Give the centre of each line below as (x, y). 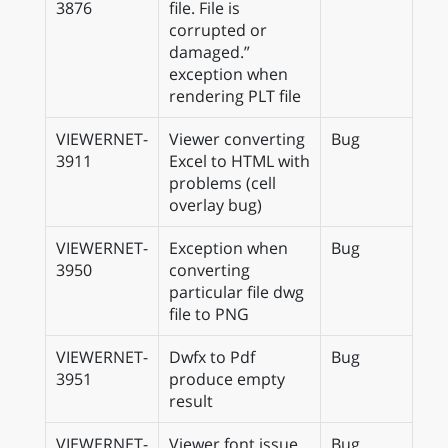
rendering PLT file (235, 96)
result (191, 401)
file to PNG (209, 314)
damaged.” (209, 52)
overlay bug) (215, 205)
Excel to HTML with (239, 161)
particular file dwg (236, 292)
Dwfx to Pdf (212, 357)
